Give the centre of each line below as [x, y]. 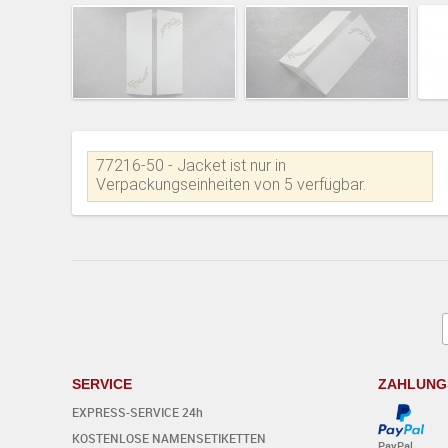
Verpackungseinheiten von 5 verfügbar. [231, 184]
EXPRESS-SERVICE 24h [137, 411]
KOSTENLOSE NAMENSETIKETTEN [169, 437]
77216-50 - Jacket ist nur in [191, 165]
